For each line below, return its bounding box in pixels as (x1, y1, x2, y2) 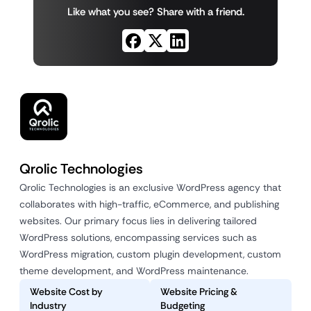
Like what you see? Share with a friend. (67, 5, 244, 19)
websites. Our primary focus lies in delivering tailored (19, 215, 257, 227)
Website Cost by (30, 285, 103, 298)
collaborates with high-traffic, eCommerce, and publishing (19, 198, 279, 210)
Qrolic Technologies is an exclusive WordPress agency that (19, 181, 281, 194)
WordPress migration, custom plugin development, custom (19, 248, 281, 260)
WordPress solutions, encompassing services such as (19, 231, 257, 244)
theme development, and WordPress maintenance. (19, 264, 249, 277)
